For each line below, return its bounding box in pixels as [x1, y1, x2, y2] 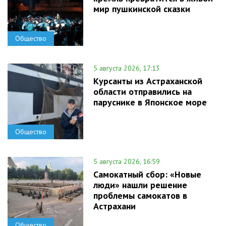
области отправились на [93, 86, 192, 98]
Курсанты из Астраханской [93, 75, 202, 87]
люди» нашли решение [93, 179, 187, 191]
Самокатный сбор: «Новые [93, 168, 201, 181]
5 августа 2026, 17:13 [93, 64, 160, 73]
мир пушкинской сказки [93, 3, 190, 15]
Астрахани [93, 200, 136, 212]
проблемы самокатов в [93, 190, 187, 202]
